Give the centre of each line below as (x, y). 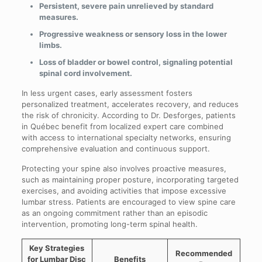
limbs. (50, 45)
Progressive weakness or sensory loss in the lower (133, 34)
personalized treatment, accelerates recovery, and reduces (130, 104)
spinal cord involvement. (85, 73)
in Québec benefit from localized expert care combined (122, 126)
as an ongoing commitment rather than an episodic (114, 213)
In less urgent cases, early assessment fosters (107, 93)
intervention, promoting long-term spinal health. (109, 224)
